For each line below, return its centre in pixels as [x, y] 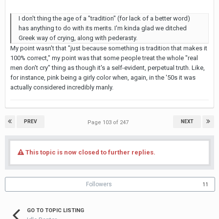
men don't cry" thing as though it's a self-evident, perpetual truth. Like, [108, 67]
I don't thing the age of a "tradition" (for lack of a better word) [104, 18]
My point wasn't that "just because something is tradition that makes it [109, 48]
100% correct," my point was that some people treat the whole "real [104, 58]
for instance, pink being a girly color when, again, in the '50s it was [103, 77]
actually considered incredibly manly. [62, 87]
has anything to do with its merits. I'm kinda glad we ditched [103, 28]
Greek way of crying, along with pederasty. [78, 38]
